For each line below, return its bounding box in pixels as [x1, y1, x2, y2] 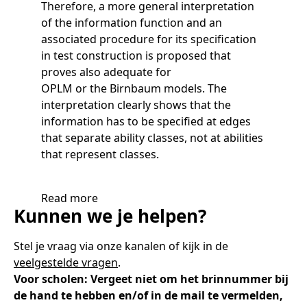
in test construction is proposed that [41, 47, 231, 63]
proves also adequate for [41, 64, 171, 79]
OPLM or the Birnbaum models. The [41, 80, 227, 96]
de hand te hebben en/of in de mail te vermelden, [14, 287, 283, 303]
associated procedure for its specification [41, 31, 256, 47]
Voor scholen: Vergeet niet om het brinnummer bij [14, 271, 288, 286]
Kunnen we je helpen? [14, 203, 206, 228]
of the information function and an [41, 14, 222, 30]
